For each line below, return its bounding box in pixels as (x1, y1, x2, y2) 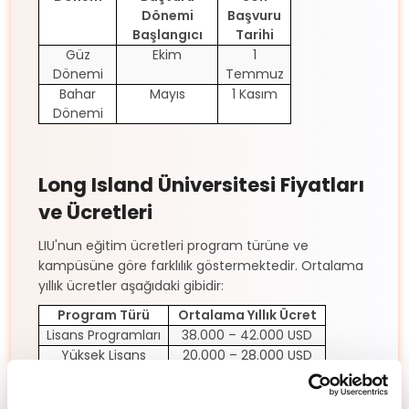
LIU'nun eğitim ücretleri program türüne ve (38, 236, 309, 255)
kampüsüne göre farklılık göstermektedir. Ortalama (38, 256, 363, 275)
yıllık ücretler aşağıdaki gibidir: (38, 276, 224, 295)
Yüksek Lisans (61, 345, 146, 364)
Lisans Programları (47, 325, 161, 344)
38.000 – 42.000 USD (182, 325, 312, 344)
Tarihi (235, 25, 274, 44)
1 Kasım (231, 84, 278, 103)
